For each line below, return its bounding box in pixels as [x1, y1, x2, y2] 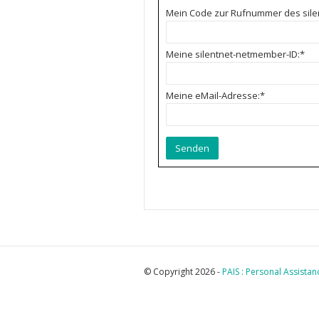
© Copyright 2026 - [144, 266, 222, 278]
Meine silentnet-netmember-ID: [166, 48, 300, 61]
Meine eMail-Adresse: [166, 89, 260, 102]
